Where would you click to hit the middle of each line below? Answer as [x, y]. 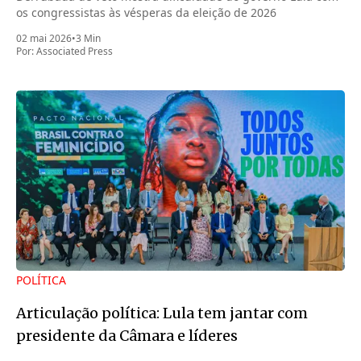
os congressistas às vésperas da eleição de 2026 [146, 12]
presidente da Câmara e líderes [127, 335]
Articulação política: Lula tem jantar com [162, 313]
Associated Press [75, 51]
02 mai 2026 [44, 38]
